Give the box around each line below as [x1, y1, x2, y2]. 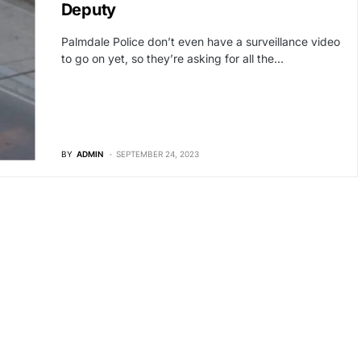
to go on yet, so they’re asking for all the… [60, 52, 284, 65]
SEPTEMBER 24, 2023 [115, 148, 199, 159]
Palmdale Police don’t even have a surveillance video [60, 35, 340, 48]
